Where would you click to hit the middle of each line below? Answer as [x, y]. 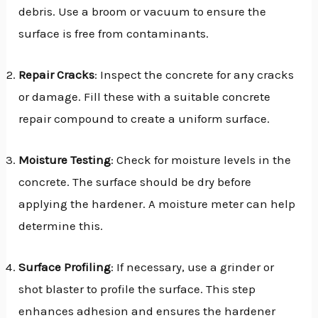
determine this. [61, 225]
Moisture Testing [65, 159]
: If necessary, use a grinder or [193, 267]
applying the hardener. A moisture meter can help [157, 203]
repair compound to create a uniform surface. [144, 118]
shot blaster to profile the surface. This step [137, 289]
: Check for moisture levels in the [201, 159]
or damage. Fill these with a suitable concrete [145, 96]
